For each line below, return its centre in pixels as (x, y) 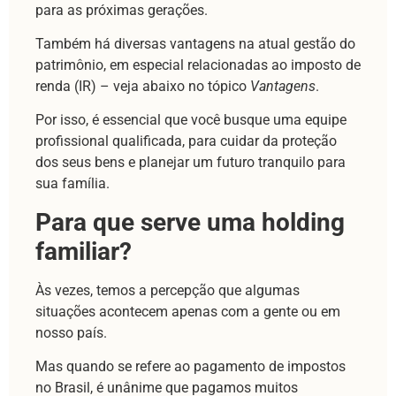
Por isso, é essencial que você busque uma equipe (191, 120)
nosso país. (71, 332)
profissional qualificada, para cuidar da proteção (186, 141)
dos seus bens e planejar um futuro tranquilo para (190, 163)
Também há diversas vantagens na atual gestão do (195, 43)
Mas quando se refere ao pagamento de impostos (190, 367)
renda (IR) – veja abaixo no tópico (143, 86)
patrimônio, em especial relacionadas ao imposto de (198, 65)
